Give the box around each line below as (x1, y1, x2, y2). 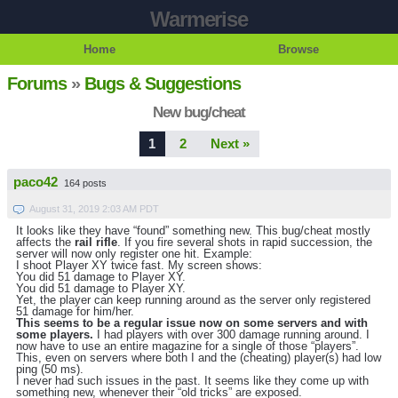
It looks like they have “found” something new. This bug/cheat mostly (16, 224, 370, 238)
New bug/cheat (153, 103, 245, 121)
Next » (210, 136, 250, 151)
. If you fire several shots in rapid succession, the (117, 235, 372, 250)
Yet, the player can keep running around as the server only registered (16, 293, 370, 307)
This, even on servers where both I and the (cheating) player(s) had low (16, 351, 381, 365)
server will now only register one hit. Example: (16, 247, 252, 261)
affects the (16, 235, 75, 250)
